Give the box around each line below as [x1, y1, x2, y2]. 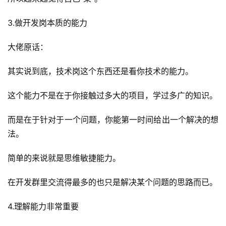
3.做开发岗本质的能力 [8, 18, 87, 28]
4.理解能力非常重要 [8, 201, 79, 211]
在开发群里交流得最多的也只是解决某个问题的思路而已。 [8, 177, 217, 187]
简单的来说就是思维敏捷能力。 [8, 153, 121, 163]
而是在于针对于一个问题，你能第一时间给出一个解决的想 [8, 115, 218, 125]
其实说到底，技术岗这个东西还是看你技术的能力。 [8, 66, 193, 76]
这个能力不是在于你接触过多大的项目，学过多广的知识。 [8, 90, 217, 100]
